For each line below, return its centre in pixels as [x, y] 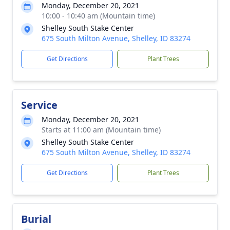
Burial [36, 219]
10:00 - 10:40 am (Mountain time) [98, 16]
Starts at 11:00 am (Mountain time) [101, 130]
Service [39, 105]
